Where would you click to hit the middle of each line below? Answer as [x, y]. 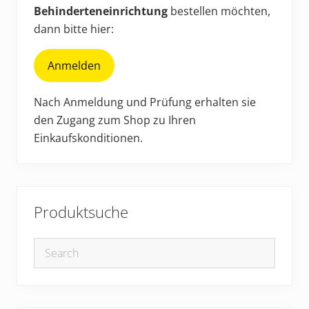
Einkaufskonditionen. [88, 138]
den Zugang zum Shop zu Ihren [115, 120]
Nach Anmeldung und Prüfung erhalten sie [145, 102]
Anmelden [74, 66]
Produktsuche [81, 212]
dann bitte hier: [74, 29]
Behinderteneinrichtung [101, 11]
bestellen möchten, [219, 11]
